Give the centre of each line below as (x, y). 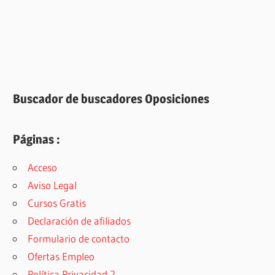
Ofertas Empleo (61, 256)
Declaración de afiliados (79, 220)
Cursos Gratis (57, 203)
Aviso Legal (52, 185)
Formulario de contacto (79, 238)
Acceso (43, 167)
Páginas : (37, 139)
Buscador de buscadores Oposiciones (111, 99)
